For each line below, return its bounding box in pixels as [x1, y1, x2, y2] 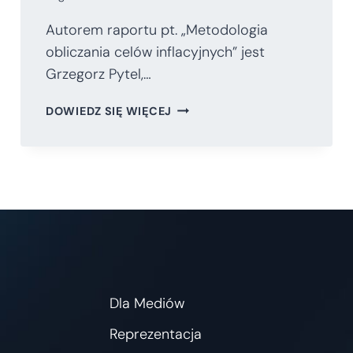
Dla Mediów [109, 294, 184, 314]
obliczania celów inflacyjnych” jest [46, 43, 265, 62]
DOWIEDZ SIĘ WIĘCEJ [46, 104, 172, 119]
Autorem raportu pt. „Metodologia [46, 20, 268, 40]
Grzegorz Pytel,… [46, 65, 151, 84]
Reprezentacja [109, 325, 202, 344]
